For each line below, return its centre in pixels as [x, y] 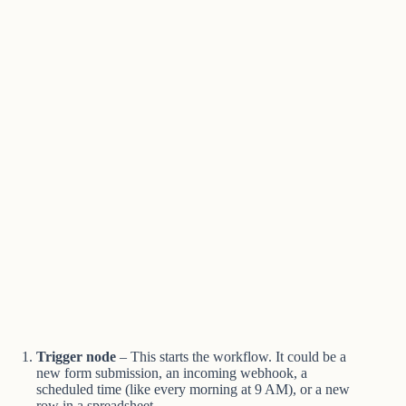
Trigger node [76, 356]
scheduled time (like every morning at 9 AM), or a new [193, 389]
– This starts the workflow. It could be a [231, 356]
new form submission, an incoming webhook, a [172, 372]
